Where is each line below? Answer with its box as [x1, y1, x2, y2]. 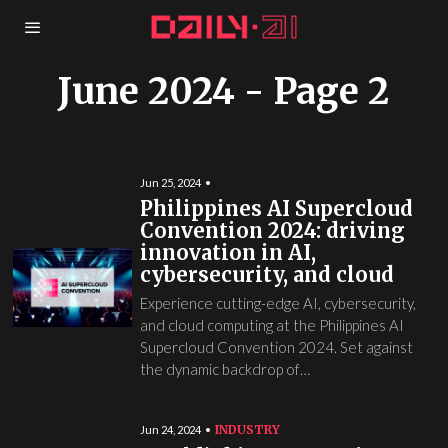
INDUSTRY [214, 422, 280, 437]
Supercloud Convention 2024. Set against [139, 338, 413, 356]
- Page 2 [235, 69, 390, 114]
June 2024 [58, 69, 236, 114]
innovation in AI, [139, 240, 316, 265]
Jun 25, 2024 [139, 176, 201, 189]
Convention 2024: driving [139, 218, 405, 243]
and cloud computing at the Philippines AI [139, 316, 404, 334]
